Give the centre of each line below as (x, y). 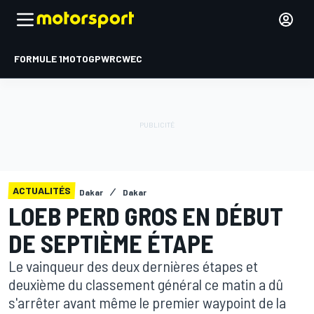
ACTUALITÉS (42, 190)
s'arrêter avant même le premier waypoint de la (147, 302)
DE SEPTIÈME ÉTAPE (111, 243)
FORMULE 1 (38, 59)
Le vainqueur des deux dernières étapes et (133, 266)
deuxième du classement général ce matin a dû (146, 284)
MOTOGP (82, 59)
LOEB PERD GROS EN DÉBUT (146, 216)
